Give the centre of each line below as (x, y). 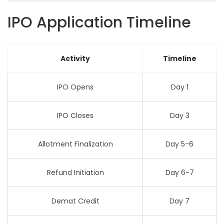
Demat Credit (75, 201)
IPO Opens (75, 87)
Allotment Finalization (75, 144)
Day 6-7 (179, 172)
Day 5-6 (179, 144)
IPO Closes (75, 115)
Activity (75, 58)
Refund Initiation (75, 172)
